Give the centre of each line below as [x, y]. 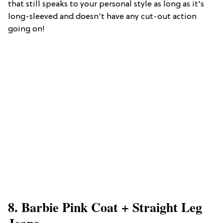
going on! [26, 30]
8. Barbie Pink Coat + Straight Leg [105, 207]
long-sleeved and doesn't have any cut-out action [102, 17]
